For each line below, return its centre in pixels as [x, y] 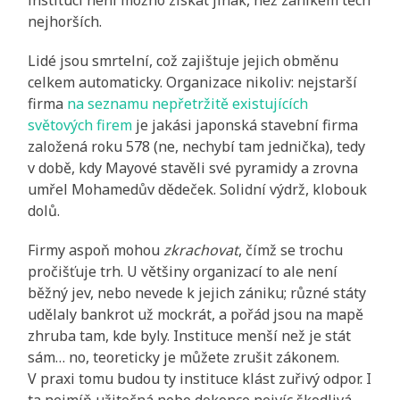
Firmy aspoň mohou [96, 250]
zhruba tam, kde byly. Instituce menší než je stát [190, 335]
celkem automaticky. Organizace [135, 82]
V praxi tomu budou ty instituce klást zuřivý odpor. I [200, 378]
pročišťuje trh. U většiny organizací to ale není [183, 271]
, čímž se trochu [291, 250]
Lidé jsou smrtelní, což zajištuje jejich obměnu [183, 60]
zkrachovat [201, 250]
